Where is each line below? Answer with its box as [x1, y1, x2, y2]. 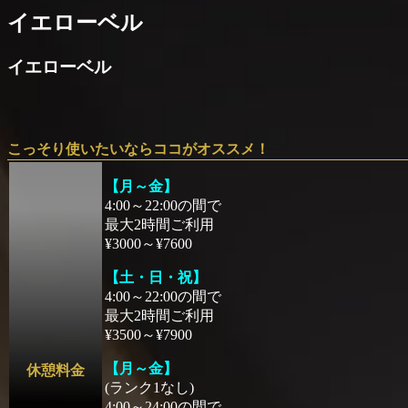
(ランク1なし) [105, 379, 194, 395]
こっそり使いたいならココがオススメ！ [7, 140, 270, 157]
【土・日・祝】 [105, 269, 207, 285]
